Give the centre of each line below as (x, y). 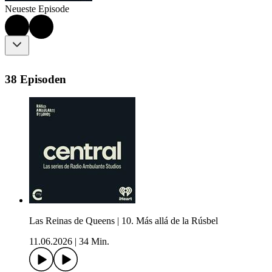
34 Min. (94, 242)
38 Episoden (36, 79)
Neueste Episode (37, 9)
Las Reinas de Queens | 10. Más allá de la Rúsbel (124, 221)
